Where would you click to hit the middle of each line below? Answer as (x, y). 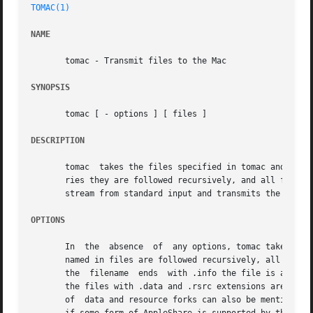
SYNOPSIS (51, 88)
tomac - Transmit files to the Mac (129, 61)
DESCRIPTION (58, 141)
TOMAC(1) (51, 8)
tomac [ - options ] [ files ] (119, 114)
